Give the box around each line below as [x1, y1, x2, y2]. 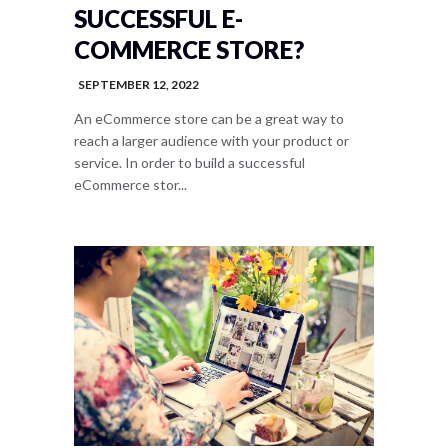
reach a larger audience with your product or [74, 132, 349, 149]
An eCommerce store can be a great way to [74, 110, 344, 127]
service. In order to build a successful [74, 154, 305, 171]
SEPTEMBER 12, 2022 [78, 77, 199, 92]
